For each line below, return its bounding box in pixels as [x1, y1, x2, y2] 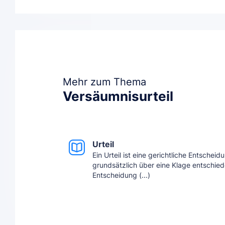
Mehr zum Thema [63, 75, 146, 88]
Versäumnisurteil [63, 88, 173, 104]
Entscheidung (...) [92, 171, 150, 180]
